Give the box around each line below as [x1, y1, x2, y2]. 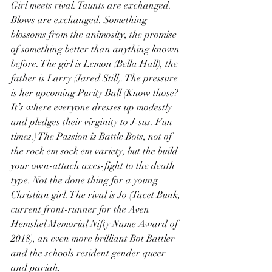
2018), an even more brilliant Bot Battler [11, 233, 177, 245]
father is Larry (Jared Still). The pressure [11, 72, 180, 84]
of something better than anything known [11, 43, 182, 55]
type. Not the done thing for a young [11, 174, 160, 186]
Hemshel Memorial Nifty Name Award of [11, 218, 180, 230]
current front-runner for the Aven [11, 203, 152, 216]
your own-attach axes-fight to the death [11, 160, 177, 172]
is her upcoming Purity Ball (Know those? [11, 87, 181, 99]
